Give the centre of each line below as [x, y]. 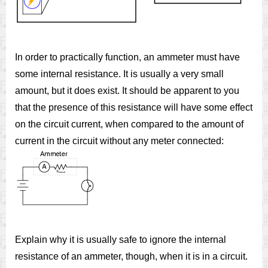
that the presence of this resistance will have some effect [134, 107]
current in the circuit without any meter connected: [119, 141]
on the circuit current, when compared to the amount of [129, 124]
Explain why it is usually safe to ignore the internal [121, 240]
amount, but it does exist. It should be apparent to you [127, 91]
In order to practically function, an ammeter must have [127, 57]
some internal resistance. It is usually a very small [119, 74]
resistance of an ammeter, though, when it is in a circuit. [131, 256]
